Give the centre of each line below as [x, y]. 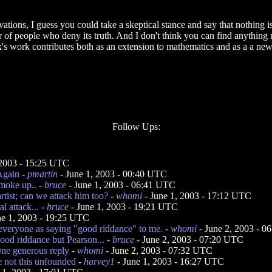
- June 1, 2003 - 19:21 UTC [123, 207]
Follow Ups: [136, 127]
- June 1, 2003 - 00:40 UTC [112, 174]
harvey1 [99, 261]
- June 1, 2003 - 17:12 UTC [197, 196]
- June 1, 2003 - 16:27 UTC [169, 261]
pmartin [42, 174]
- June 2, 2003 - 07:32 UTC [158, 250]
